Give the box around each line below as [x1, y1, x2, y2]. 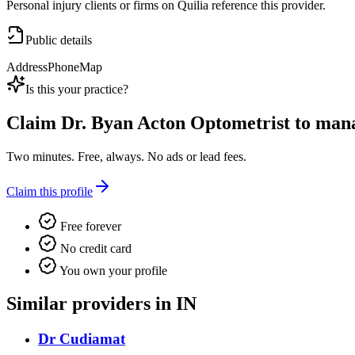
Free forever [57, 219, 121, 233]
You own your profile [57, 263, 167, 277]
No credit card [57, 241, 132, 255]
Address [6, 59, 48, 74]
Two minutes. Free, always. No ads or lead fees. [6, 149, 246, 163]
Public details [25, 32, 92, 47]
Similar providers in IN [6, 293, 197, 315]
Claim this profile [6, 184, 93, 198]
